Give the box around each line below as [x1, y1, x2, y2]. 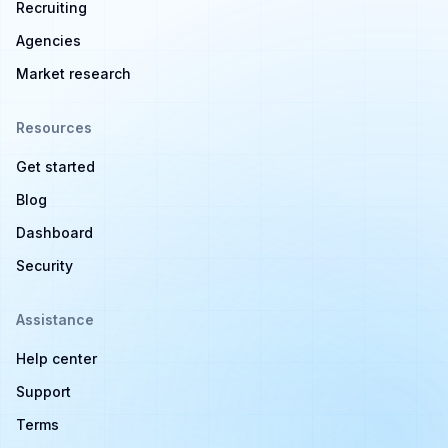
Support [16, 383, 71, 400]
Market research [16, 65, 131, 82]
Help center [16, 350, 97, 367]
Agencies [16, 32, 81, 49]
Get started [16, 158, 95, 175]
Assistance [16, 311, 94, 328]
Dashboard [16, 224, 93, 241]
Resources [16, 119, 92, 136]
